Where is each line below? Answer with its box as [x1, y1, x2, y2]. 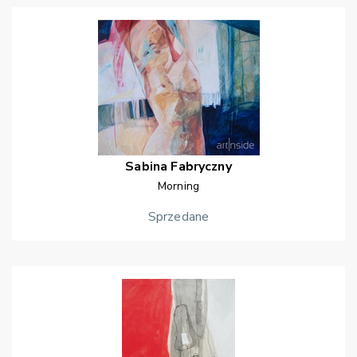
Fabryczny [171, 158, 232, 176]
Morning [157, 178, 200, 194]
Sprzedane [147, 208, 210, 226]
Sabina [125, 158, 168, 176]
